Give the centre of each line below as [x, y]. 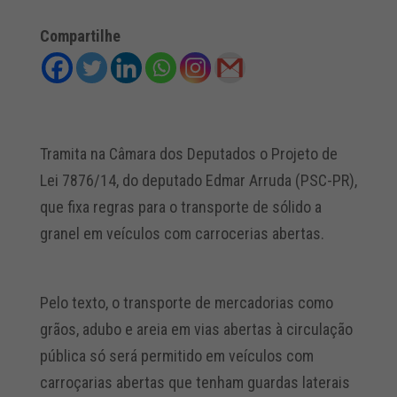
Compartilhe [80, 36]
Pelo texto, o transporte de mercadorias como [186, 303]
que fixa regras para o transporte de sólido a [180, 207]
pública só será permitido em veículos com [176, 356]
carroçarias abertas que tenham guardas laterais [195, 382]
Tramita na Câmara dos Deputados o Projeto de [188, 154]
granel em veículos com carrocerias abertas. [182, 234]
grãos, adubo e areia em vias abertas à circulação [196, 329]
